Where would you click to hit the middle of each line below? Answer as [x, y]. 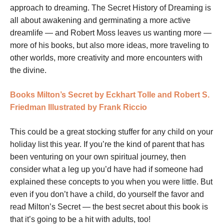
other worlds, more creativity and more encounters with [106, 58]
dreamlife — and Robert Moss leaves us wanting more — [111, 33]
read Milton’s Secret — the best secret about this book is [109, 207]
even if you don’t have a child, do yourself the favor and [107, 194]
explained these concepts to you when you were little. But [111, 182]
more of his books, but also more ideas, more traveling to [109, 45]
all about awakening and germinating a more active [100, 20]
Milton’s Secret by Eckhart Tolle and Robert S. [123, 95]
